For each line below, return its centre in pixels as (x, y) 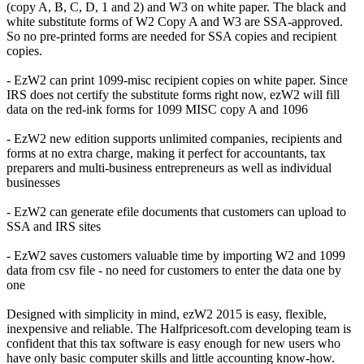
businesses (33, 182)
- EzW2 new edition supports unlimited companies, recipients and (174, 138)
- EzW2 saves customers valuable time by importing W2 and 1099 (176, 255)
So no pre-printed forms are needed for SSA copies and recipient (171, 36)
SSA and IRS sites (54, 226)
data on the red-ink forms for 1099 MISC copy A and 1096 (157, 109)
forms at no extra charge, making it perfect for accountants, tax (166, 153)
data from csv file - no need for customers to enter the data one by (174, 270)
